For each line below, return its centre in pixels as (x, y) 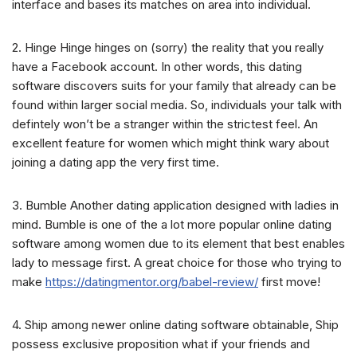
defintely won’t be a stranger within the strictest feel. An (165, 124)
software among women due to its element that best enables (178, 244)
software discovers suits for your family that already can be (174, 86)
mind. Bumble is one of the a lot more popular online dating (172, 225)
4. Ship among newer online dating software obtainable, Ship (175, 325)
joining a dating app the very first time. (116, 163)
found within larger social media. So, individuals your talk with (177, 105)
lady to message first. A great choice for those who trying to (177, 263)
